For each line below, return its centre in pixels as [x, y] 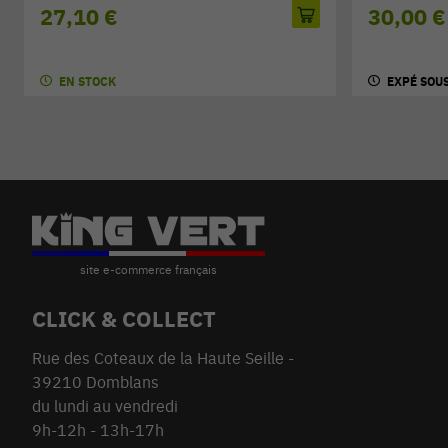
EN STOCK [87, 82]
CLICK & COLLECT [124, 319]
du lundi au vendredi [105, 406]
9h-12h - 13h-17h [98, 430]
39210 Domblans [95, 382]
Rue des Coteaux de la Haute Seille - [163, 358]
